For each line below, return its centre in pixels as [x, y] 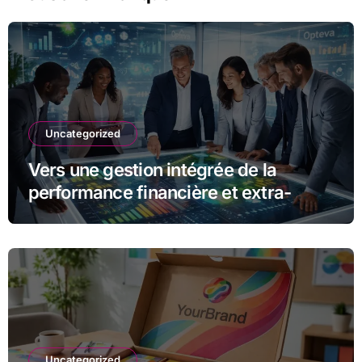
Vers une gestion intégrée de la [152, 170]
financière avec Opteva [122, 215]
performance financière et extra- [160, 193]
